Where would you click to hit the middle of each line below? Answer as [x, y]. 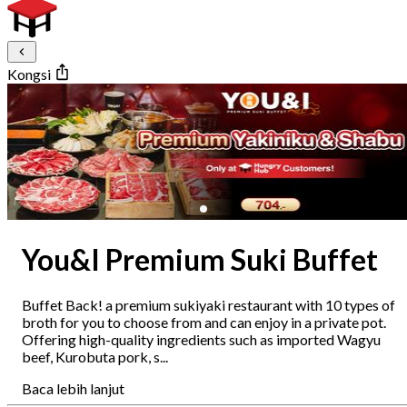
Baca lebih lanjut [73, 389]
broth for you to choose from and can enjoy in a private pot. [204, 323]
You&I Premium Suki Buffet [200, 259]
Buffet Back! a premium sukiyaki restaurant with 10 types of [208, 305]
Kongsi [30, 74]
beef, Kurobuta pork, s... [95, 357]
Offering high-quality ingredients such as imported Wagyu [201, 340]
